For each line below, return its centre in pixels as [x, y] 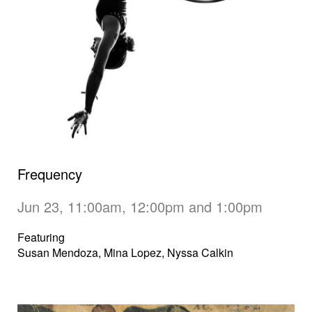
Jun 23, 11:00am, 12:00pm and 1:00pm [142, 207]
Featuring [41, 237]
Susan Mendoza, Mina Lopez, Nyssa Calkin [125, 253]
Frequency [50, 174]
